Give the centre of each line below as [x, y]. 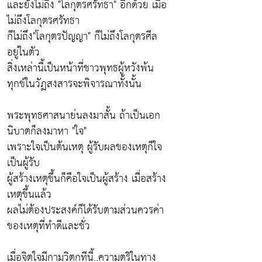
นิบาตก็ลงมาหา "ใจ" [47, 132]
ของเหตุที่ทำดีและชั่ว [49, 226]
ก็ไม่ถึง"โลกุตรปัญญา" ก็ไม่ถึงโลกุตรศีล [82, 37]
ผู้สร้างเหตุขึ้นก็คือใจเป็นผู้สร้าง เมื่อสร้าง [87, 179]
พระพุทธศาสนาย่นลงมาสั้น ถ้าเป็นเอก [84, 116]
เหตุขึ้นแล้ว [29, 195]
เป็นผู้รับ [23, 163]
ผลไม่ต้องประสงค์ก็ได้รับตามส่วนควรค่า [85, 211]
